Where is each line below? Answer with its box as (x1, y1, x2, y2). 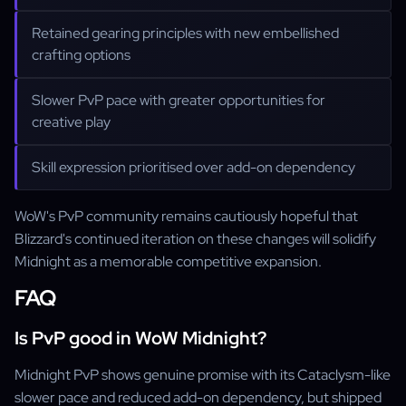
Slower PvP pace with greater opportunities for (32, 91, 325, 110)
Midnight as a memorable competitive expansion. (14, 252, 322, 271)
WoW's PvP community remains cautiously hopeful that (14, 207, 358, 226)
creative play (32, 112, 111, 131)
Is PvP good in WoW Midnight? (14, 326, 266, 350)
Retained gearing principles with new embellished (32, 24, 339, 43)
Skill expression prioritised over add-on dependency (32, 158, 355, 177)
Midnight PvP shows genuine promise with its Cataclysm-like (14, 365, 391, 384)
